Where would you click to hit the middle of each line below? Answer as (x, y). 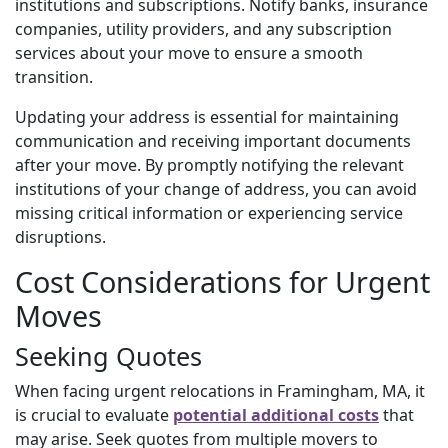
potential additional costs (276, 414)
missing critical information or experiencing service (209, 212)
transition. (54, 76)
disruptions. (60, 236)
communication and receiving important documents (213, 140)
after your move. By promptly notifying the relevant (209, 164)
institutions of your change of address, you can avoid (216, 188)
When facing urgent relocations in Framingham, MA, (215, 390)
